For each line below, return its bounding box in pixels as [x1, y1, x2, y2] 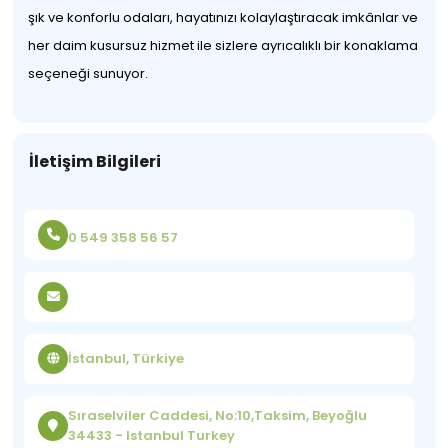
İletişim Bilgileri [29, 150, 162, 173]
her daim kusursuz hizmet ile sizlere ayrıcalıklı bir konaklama [28, 36, 419, 55]
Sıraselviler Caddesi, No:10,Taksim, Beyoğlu [68, 406, 368, 425]
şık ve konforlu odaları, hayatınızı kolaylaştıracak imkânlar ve [28, 8, 419, 27]
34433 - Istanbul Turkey [68, 426, 236, 445]
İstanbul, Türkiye [68, 349, 185, 368]
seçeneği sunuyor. [28, 64, 149, 83]
